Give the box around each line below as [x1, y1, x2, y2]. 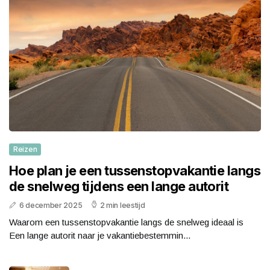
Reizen [13, 145, 37, 154]
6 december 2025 [19, 201, 83, 210]
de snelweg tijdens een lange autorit [9, 178, 229, 195]
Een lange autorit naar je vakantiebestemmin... [9, 230, 190, 241]
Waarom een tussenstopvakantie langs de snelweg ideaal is [9, 217, 243, 228]
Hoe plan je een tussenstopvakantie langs [9, 163, 261, 179]
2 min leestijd [99, 201, 145, 210]
